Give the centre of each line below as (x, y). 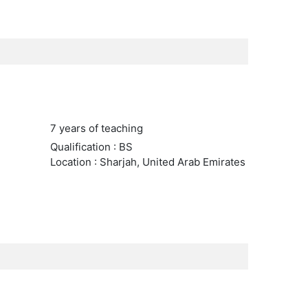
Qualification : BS (91, 147)
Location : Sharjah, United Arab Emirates (147, 162)
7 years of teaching (96, 128)
